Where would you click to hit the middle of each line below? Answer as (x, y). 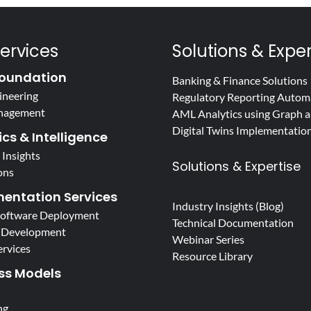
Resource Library (212, 256)
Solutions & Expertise (236, 166)
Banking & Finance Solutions (239, 80)
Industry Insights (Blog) (228, 206)
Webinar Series (208, 239)
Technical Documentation (233, 222)
